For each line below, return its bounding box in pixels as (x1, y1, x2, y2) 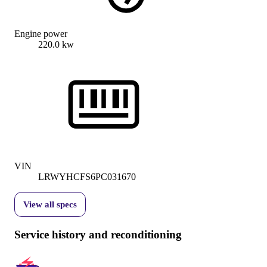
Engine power (14, 29, 67, 39)
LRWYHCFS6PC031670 (38, 172, 136, 182)
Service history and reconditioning (14, 228, 182, 241)
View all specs (23, 200, 77, 210)
